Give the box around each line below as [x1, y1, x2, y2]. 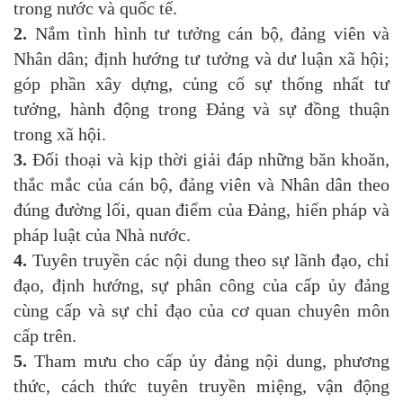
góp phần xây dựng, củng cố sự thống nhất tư [13, 74, 390, 94]
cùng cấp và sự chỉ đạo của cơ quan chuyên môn [13, 300, 390, 321]
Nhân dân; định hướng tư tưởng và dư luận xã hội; [13, 49, 390, 69]
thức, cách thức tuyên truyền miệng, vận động [13, 376, 390, 397]
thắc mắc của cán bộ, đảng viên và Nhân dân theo [13, 175, 390, 195]
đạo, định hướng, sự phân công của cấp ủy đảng [13, 275, 390, 296]
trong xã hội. [13, 124, 106, 145]
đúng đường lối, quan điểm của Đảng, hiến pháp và [13, 200, 390, 220]
